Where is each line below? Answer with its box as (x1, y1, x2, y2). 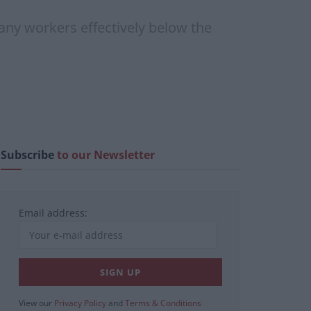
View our (19, 297, 54, 310)
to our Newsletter (57, 147, 155, 163)
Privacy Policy (54, 297, 106, 310)
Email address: (19, 206, 87, 220)
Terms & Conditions (125, 297, 201, 310)
